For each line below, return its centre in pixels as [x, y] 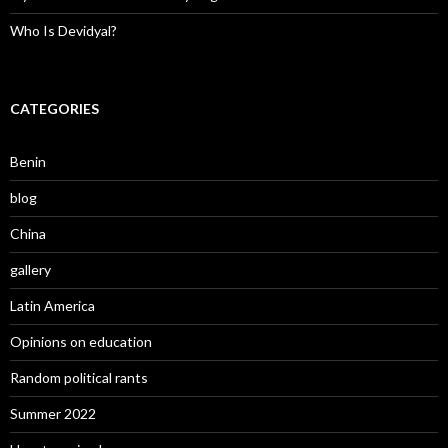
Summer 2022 [53, 414]
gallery [30, 270]
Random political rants [79, 378]
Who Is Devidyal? [63, 31]
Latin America [52, 306]
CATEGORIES [54, 109]
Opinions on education [81, 342]
